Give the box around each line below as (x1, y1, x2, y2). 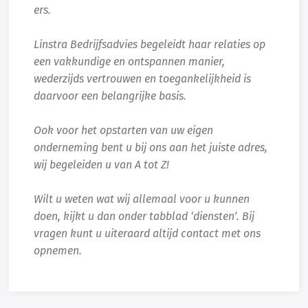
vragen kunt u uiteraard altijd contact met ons (34, 228, 261, 240)
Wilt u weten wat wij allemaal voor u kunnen (34, 194, 250, 206)
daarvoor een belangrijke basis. (34, 91, 187, 102)
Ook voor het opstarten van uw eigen (34, 125, 214, 137)
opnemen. (34, 245, 82, 257)
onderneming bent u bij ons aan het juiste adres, (34, 142, 268, 154)
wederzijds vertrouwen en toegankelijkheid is (34, 74, 252, 85)
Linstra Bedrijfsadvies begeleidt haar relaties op (34, 39, 266, 51)
